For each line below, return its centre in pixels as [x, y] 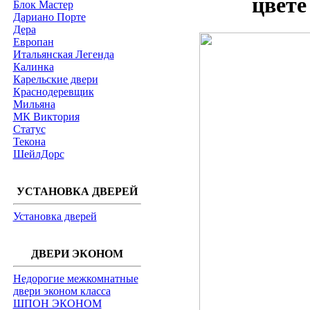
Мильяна [34, 104]
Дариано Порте [49, 17]
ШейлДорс [38, 154]
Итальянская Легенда [63, 54]
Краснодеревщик [53, 92]
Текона [29, 142]
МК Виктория [46, 117]
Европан [33, 42]
